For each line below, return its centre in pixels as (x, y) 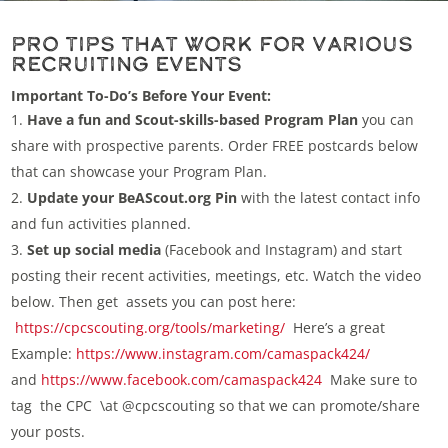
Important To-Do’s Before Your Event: (141, 96)
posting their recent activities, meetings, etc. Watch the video (216, 276)
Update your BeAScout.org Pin (132, 198)
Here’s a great (335, 328)
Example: (44, 354)
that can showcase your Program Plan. (139, 172)
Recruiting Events (127, 64)
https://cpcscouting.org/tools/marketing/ (150, 328)
